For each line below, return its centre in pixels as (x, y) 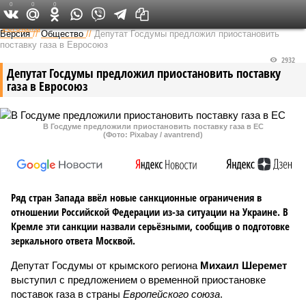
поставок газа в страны (67, 294)
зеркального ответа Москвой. (73, 240)
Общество (62, 34)
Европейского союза (171, 294)
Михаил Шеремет (244, 265)
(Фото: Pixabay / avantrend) (153, 135)
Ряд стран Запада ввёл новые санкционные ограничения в (136, 197)
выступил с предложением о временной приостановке (138, 280)
